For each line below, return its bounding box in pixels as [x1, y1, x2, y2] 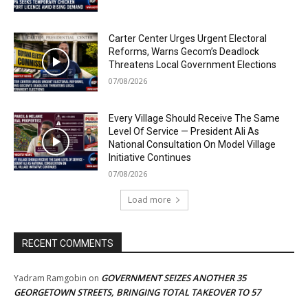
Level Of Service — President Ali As [109, 125, 260, 137]
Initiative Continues [109, 151, 192, 163]
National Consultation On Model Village [109, 138, 276, 150]
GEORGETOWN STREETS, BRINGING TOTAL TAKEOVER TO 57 [14, 285, 261, 298]
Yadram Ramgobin [14, 272, 87, 284]
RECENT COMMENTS [22, 237, 113, 249]
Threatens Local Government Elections [109, 59, 277, 71]
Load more [127, 193, 171, 206]
